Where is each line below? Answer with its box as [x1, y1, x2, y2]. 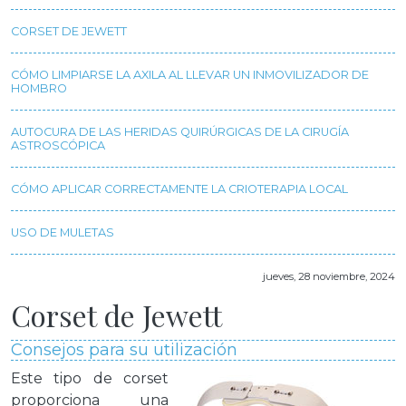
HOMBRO [11, 82, 67, 95]
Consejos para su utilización [11, 340, 237, 360]
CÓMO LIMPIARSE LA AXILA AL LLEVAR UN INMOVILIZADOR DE [11, 68, 369, 82]
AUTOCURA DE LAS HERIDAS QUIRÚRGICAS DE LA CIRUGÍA [11, 125, 349, 139]
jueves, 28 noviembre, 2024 [263, 270, 395, 283]
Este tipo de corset [11, 370, 169, 387]
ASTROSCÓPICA [11, 139, 105, 152]
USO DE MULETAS [11, 226, 114, 239]
